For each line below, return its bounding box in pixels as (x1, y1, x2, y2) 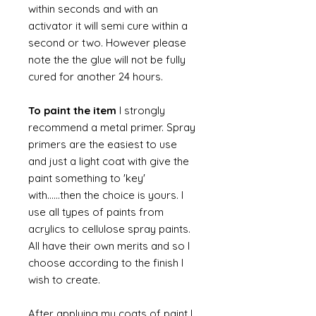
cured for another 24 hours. (28, 70, 163, 83)
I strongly (116, 104, 165, 117)
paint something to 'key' (28, 171, 145, 185)
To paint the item (28, 104, 116, 117)
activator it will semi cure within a (28, 19, 188, 32)
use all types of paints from (28, 205, 164, 219)
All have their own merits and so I (28, 239, 190, 253)
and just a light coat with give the (28, 154, 189, 168)
